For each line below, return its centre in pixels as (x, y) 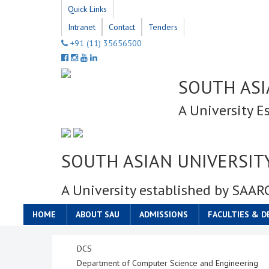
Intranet (82, 27)
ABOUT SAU (98, 214)
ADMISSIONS (164, 214)
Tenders (163, 27)
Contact (122, 27)
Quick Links (87, 9)
